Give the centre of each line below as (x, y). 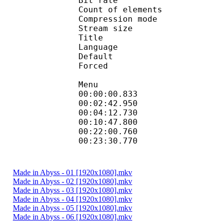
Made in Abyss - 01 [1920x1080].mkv (73, 172)
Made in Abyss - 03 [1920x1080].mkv (73, 190)
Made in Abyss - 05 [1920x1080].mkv (73, 208)
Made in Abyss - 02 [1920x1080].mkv (73, 181)
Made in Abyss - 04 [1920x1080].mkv (73, 199)
